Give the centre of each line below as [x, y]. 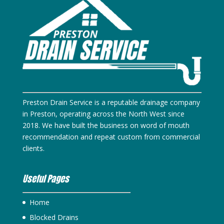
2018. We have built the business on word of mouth [106, 125]
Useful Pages [45, 179]
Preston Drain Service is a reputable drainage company [111, 102]
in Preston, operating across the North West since [103, 114]
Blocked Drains [54, 217]
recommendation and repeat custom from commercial [111, 137]
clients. [33, 148]
